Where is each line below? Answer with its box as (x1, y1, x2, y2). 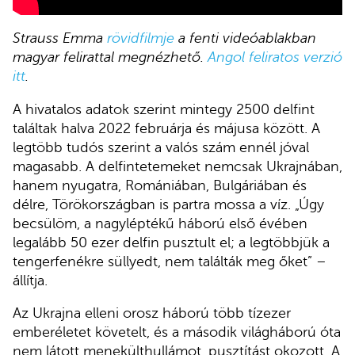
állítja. (13, 272, 48, 288)
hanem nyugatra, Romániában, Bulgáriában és (13, 177, 307, 193)
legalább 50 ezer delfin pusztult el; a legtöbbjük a (13, 234, 330, 250)
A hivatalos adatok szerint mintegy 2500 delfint (13, 101, 315, 117)
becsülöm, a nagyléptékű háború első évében (13, 215, 307, 231)
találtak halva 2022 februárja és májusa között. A (13, 120, 320, 136)
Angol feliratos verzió (208, 49, 342, 66)
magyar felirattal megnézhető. (13, 49, 208, 66)
